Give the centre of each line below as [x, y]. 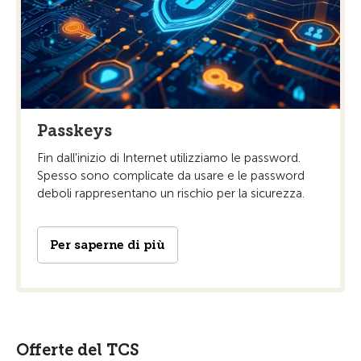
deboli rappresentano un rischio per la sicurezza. [171, 193]
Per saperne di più [108, 245]
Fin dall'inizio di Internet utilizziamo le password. [169, 158]
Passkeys [75, 130]
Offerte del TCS [78, 349]
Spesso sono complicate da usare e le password [171, 175]
